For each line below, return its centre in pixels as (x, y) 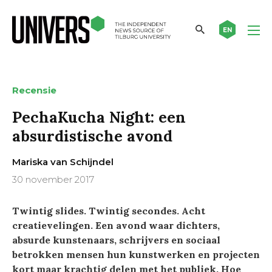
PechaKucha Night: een (99, 117)
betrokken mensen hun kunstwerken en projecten (136, 254)
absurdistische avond (92, 136)
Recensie (34, 90)
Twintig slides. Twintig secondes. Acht (109, 210)
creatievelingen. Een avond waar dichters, (116, 225)
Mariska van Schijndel (63, 161)
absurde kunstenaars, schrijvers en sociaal (116, 240)
